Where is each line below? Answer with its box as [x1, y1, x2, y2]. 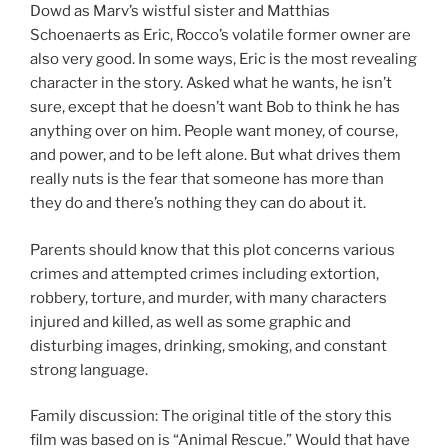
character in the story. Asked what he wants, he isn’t [30, 74, 392, 93]
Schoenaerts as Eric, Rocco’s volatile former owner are [30, 26, 411, 45]
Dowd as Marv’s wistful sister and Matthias [30, 2, 330, 21]
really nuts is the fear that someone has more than [30, 170, 384, 189]
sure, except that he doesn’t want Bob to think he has [30, 98, 400, 117]
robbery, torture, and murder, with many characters [30, 288, 387, 307]
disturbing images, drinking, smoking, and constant [30, 336, 387, 355]
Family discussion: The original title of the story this [30, 407, 392, 426]
